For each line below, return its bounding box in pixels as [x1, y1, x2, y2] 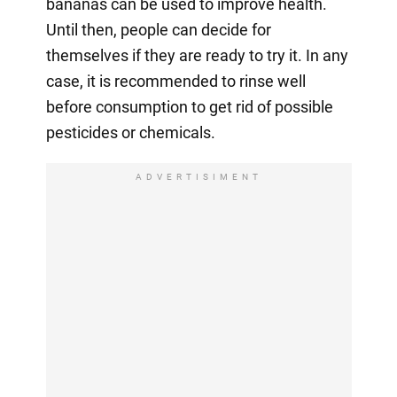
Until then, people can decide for [45, 19, 271, 39]
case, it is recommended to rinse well [45, 71, 306, 90]
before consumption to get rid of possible [45, 97, 333, 116]
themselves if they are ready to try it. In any [45, 45, 348, 65]
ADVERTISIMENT [135, 171, 262, 182]
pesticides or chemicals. [45, 122, 215, 142]
